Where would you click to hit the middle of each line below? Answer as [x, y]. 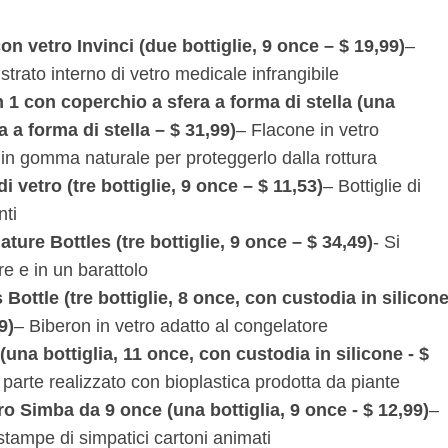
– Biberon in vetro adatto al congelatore [171, 326]
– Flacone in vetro [307, 130]
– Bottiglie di [372, 186]
